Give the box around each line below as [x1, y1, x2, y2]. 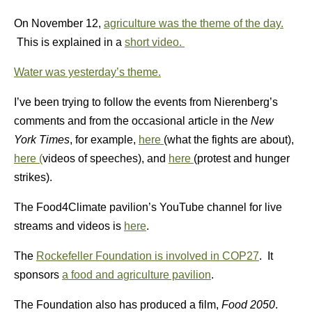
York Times [14, 134, 70, 146]
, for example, [70, 134, 139, 146]
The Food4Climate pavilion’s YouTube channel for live [14, 201, 282, 213]
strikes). [14, 171, 52, 183]
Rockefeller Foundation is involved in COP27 [36, 250, 259, 262]
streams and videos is [14, 220, 124, 232]
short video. [125, 36, 185, 48]
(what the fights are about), [164, 134, 294, 146]
